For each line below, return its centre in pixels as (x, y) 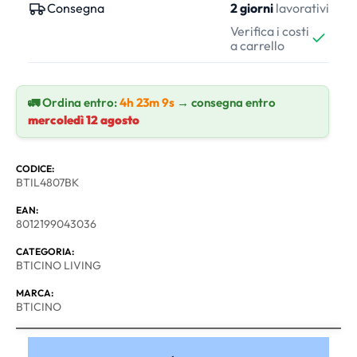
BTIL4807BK (47, 182)
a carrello (257, 45)
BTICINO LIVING (59, 265)
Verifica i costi (270, 31)
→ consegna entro (225, 102)
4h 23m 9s (147, 102)
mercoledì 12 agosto (84, 120)
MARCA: (35, 292)
